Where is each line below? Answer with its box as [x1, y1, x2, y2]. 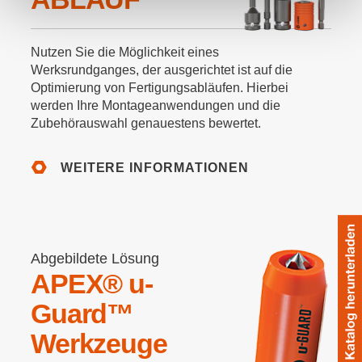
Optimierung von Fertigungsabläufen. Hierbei [30, 81, 288, 95]
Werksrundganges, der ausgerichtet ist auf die [30, 63, 293, 78]
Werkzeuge [30, 327, 168, 359]
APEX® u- [30, 267, 154, 299]
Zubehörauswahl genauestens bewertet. [30, 116, 261, 131]
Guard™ [30, 297, 134, 329]
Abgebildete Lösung [30, 250, 159, 267]
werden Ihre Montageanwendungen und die [30, 99, 280, 113]
